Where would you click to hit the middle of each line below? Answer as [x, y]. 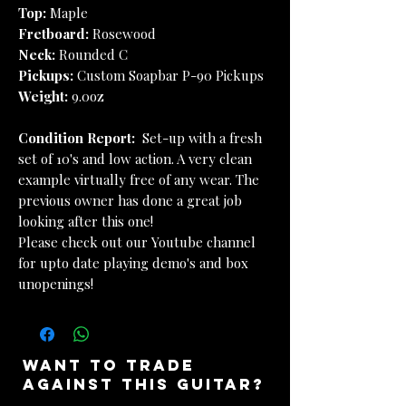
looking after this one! [86, 221]
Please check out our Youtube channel [137, 242]
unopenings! [56, 284]
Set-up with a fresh [200, 138]
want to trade [109, 365]
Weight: [45, 96]
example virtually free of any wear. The [139, 179]
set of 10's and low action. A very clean [135, 159]
